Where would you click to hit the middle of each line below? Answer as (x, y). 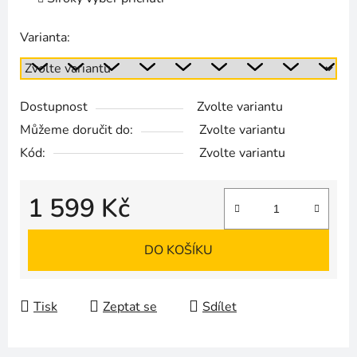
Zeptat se (130, 306)
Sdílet (220, 306)
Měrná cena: (62, 233)
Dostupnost (54, 106)
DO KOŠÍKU (178, 250)
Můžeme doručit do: (76, 129)
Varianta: (45, 37)
